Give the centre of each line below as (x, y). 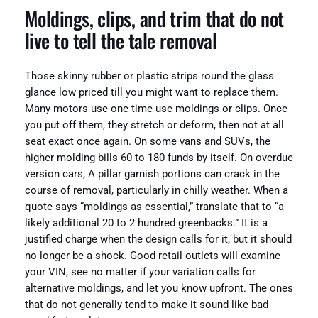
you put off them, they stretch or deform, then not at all (154, 125)
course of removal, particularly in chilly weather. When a (156, 190)
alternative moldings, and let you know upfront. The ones (159, 288)
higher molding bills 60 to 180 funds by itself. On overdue (159, 158)
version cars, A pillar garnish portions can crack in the (152, 174)
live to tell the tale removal (121, 41)
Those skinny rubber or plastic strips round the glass (149, 76)
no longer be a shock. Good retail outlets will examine (152, 256)
